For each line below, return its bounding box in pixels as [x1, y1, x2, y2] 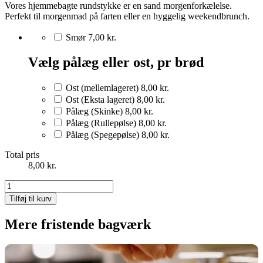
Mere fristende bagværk [5, 217, 151, 232]
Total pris [5, 150, 39, 160]
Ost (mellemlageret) [66, 83, 139, 93]
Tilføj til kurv [9, 194, 52, 204]
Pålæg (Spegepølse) [66, 130, 139, 140]
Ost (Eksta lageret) [66, 95, 134, 105]
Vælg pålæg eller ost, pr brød [28, 54, 204, 70]
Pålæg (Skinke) [66, 106, 123, 117]
